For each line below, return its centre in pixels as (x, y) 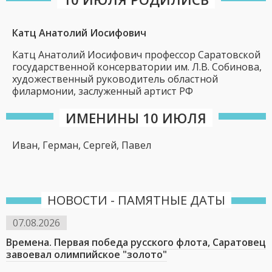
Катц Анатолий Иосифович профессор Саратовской (136, 55)
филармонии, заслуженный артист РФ (103, 91)
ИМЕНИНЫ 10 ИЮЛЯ (136, 118)
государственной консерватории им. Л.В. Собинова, (137, 67)
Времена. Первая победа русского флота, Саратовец (136, 242)
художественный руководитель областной (115, 79)
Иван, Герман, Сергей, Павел (82, 145)
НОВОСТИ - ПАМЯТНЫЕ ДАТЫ (136, 200)
